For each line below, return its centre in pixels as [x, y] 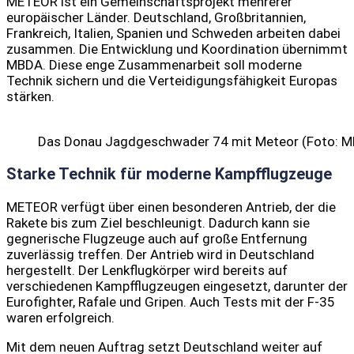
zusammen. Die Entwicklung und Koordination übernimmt [177, 49]
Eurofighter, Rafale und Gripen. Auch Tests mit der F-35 [171, 302]
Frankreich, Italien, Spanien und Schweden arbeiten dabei [173, 34]
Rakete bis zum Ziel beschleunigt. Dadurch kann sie [158, 223]
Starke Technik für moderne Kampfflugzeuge [169, 175]
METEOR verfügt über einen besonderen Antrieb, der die [171, 207]
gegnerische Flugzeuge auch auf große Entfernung [157, 239]
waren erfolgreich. [60, 318]
